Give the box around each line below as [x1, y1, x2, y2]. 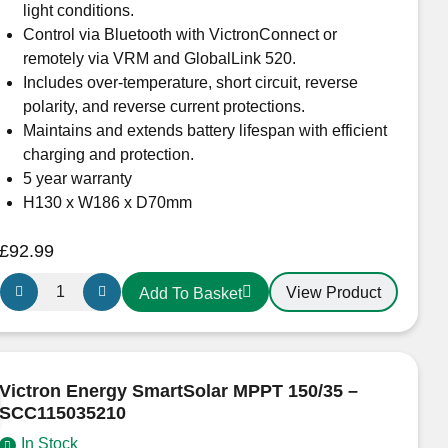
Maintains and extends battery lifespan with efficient [22, 121, 387, 139]
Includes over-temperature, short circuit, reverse [22, 73, 358, 91]
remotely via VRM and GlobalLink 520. [22, 49, 296, 67]
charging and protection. [22, 145, 194, 163]
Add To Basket [138, 285, 242, 303]
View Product [285, 284, 381, 302]
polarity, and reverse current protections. [22, 97, 305, 115]
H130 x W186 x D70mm [22, 193, 192, 211]
